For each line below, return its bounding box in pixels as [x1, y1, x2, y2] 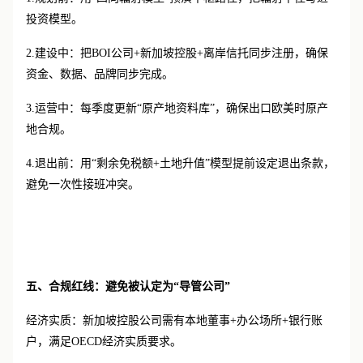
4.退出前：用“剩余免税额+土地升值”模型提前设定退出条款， [26, 157, 335, 169]
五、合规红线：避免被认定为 [26, 280, 173, 293]
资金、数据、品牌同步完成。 [26, 68, 173, 80]
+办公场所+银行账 [230, 314, 322, 327]
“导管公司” [173, 280, 230, 293]
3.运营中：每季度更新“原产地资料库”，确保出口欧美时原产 [26, 102, 328, 114]
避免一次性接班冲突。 [26, 178, 139, 190]
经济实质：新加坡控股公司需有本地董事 [26, 314, 230, 327]
